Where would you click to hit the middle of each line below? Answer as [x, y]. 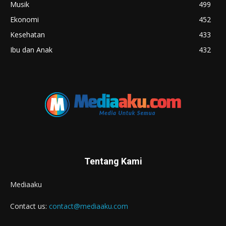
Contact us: [30, 206]
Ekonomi [24, 19]
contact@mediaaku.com [89, 206]
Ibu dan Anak [31, 49]
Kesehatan [27, 34]
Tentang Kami [113, 161]
